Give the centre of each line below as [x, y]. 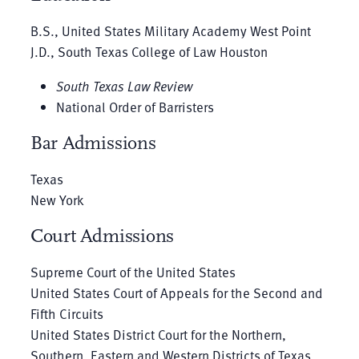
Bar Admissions [93, 143]
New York [57, 200]
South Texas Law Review [124, 85]
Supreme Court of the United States [133, 272]
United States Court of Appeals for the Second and [176, 292]
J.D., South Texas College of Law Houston [149, 51]
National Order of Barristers [135, 107]
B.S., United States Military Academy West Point [170, 30]
